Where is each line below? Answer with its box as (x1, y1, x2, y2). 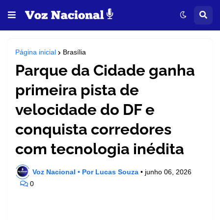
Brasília (63, 48, 86, 56)
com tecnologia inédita (15, 140, 184, 158)
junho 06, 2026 (145, 167, 192, 176)
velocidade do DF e (15, 101, 155, 118)
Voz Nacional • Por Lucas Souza (32, 167, 138, 176)
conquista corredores (15, 120, 171, 138)
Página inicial (15, 48, 56, 56)
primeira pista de (15, 81, 139, 99)
